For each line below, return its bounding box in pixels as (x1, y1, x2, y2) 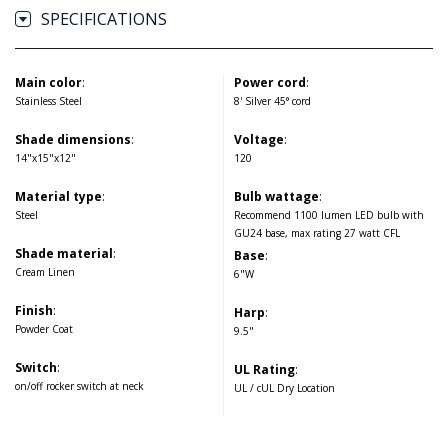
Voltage (234, 131, 284, 148)
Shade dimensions (15, 131, 131, 148)
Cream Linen (15, 265, 75, 279)
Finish (15, 302, 53, 319)
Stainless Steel (15, 94, 82, 108)
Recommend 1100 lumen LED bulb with (234, 208, 424, 222)
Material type (15, 188, 102, 205)
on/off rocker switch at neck (15, 379, 144, 393)
